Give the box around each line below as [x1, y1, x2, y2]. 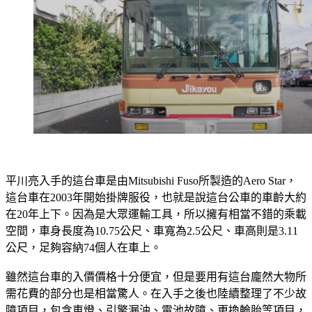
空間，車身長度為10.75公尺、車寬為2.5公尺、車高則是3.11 [6, 242, 298, 253]
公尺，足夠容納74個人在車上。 [6, 258, 162, 270]
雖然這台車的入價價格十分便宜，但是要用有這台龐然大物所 [6, 288, 306, 299]
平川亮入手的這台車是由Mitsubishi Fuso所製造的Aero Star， [6, 192, 297, 203]
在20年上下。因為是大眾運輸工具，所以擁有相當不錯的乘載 [6, 225, 306, 237]
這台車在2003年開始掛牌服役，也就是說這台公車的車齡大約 [6, 208, 306, 220]
